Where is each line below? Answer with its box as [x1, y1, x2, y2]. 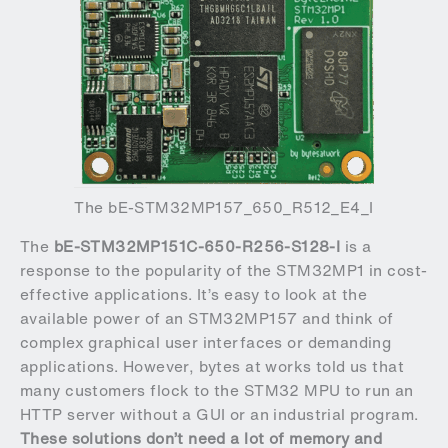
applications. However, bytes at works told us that [20, 355, 405, 379]
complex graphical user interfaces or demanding [20, 331, 392, 355]
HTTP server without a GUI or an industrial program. [20, 403, 419, 427]
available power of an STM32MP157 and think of [20, 307, 394, 331]
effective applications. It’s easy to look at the [20, 283, 368, 307]
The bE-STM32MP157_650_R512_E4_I [74, 195, 374, 219]
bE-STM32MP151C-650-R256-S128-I [53, 235, 341, 259]
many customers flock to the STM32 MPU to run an [20, 379, 414, 403]
